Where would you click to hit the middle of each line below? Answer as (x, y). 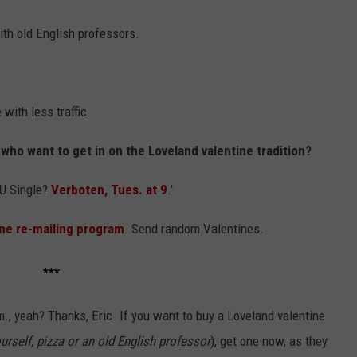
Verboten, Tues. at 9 (109, 189)
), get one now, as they (269, 341)
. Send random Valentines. (194, 228)
